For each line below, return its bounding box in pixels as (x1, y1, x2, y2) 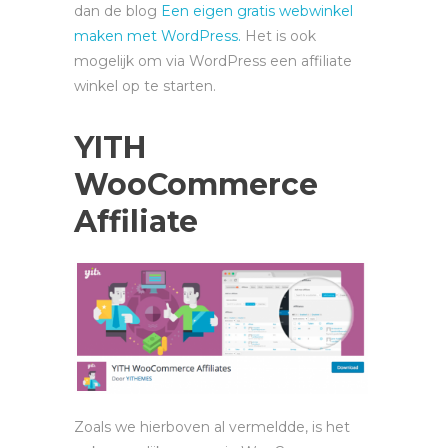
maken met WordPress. (74, 26, 241, 45)
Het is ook (241, 26, 316, 45)
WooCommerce (74, 165, 318, 203)
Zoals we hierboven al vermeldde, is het (74, 418, 350, 437)
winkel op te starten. (74, 76, 216, 95)
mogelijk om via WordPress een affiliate (74, 51, 352, 70)
